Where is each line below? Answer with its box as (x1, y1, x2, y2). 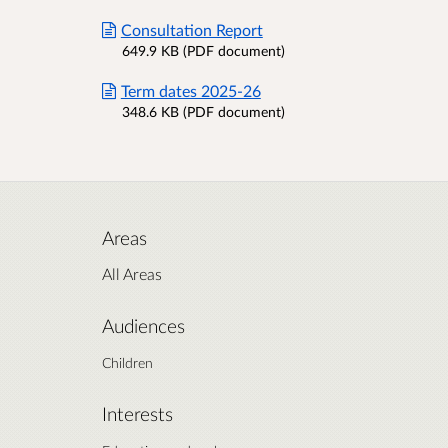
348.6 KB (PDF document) (122, 102, 285, 120)
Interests (102, 402, 173, 425)
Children (102, 353, 153, 371)
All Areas (102, 263, 162, 283)
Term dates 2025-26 (120, 80, 261, 100)
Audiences (102, 314, 185, 337)
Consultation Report (120, 19, 263, 39)
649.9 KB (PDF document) (122, 41, 285, 59)
